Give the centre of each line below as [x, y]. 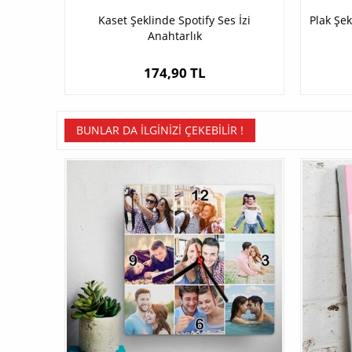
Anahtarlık [174, 36]
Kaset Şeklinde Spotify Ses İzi [174, 20]
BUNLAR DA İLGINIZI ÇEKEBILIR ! [160, 130]
